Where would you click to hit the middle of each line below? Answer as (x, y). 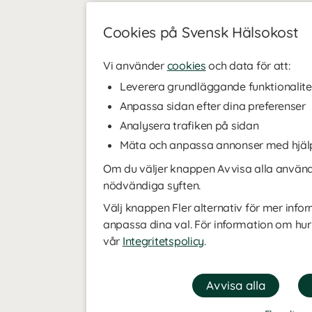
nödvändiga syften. (152, 185)
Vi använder (135, 65)
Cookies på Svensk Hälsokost (201, 32)
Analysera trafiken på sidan (189, 125)
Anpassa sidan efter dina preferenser (213, 106)
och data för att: (248, 65)
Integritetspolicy (163, 241)
